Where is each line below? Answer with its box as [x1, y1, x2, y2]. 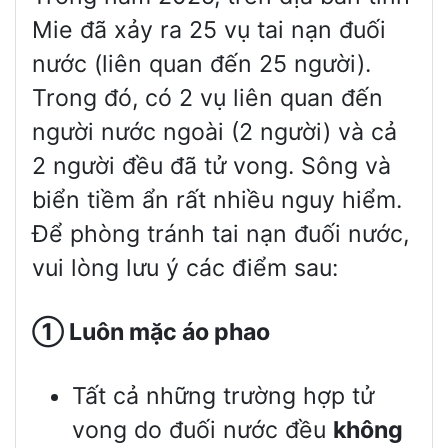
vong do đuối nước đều [72, 416, 333, 445]
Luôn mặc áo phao [64, 318, 270, 347]
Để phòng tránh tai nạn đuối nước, [32, 220, 409, 249]
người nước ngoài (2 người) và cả [32, 118, 397, 147]
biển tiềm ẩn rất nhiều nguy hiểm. [32, 186, 402, 215]
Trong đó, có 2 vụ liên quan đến [32, 84, 383, 113]
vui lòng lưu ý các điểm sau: [32, 254, 338, 283]
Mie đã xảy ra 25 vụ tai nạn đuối [32, 16, 386, 45]
